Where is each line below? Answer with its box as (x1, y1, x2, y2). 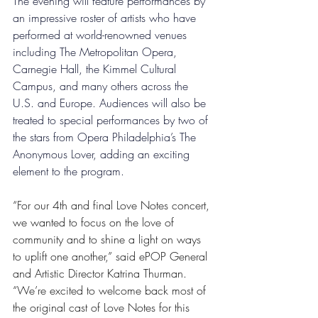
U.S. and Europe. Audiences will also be (13, 95, 209, 111)
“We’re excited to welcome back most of (13, 283, 209, 299)
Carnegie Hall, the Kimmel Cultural (13, 61, 180, 77)
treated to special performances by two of (13, 112, 212, 128)
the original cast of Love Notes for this (13, 300, 193, 316)
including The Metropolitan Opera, (13, 44, 180, 60)
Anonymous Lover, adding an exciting (13, 146, 193, 163)
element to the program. (13, 163, 128, 180)
